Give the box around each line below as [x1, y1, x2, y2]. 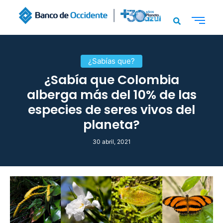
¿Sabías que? [88, 56, 135, 66]
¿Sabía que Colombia [44, 71, 179, 89]
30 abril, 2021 [92, 137, 131, 145]
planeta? [83, 115, 140, 133]
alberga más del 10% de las [26, 86, 197, 104]
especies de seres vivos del [28, 101, 195, 118]
